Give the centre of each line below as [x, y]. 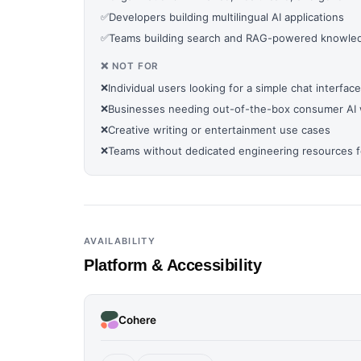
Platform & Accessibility [173, 265]
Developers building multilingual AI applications [226, 17]
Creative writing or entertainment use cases [219, 130]
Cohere [137, 320]
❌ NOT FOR [130, 66]
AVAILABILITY [120, 241]
